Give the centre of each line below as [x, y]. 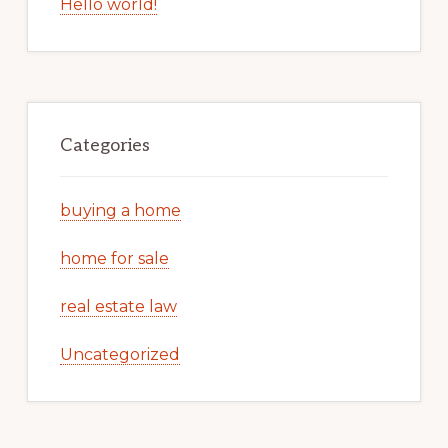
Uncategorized [119, 354]
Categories [104, 145]
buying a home [120, 210]
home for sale [114, 258]
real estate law [118, 306]
